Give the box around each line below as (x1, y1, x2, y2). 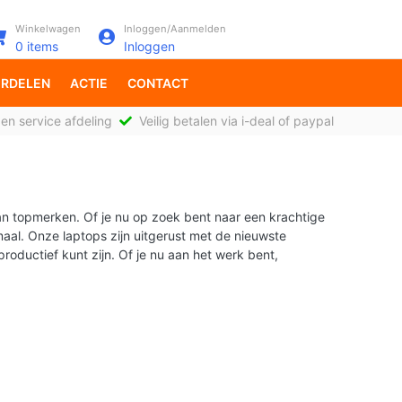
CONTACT (127, 74, 189, 91)
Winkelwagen (15, 22, 81, 35)
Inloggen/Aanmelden (124, 22, 226, 35)
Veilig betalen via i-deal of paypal (135, 112, 334, 128)
